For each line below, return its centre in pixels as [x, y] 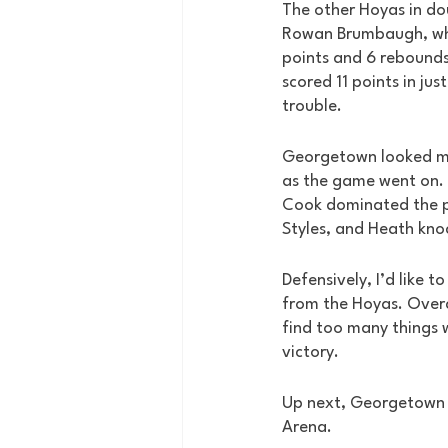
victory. [312, 352]
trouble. [314, 106]
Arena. [309, 427]
